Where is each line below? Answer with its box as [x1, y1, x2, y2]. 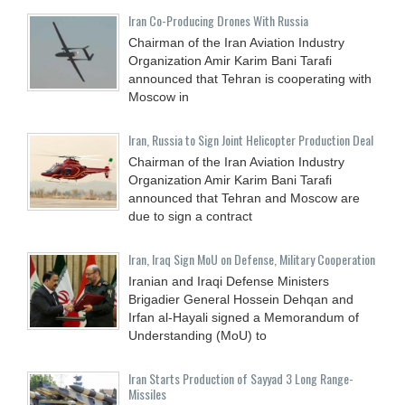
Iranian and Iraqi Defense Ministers [128, 273, 329, 288]
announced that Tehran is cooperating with [128, 71, 372, 86]
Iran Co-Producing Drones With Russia [128, 10, 308, 30]
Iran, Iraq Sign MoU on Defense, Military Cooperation [128, 249, 375, 268]
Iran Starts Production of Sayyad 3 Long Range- [128, 368, 353, 388]
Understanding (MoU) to [128, 327, 267, 343]
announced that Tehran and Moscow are [128, 190, 360, 205]
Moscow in [128, 89, 189, 104]
